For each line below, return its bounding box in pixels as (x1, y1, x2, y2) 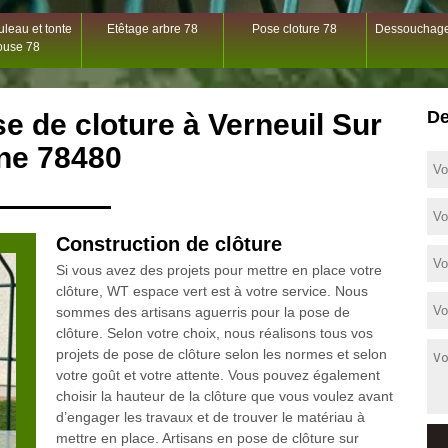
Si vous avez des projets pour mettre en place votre (55, 262, 382, 278)
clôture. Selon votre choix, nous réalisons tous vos (55, 325, 373, 341)
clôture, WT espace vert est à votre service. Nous (55, 283, 368, 299)
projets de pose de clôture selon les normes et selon (55, 346, 387, 362)
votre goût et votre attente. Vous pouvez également (55, 367, 380, 383)
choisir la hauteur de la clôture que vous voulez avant (55, 388, 393, 404)
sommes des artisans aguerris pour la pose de (55, 304, 350, 320)
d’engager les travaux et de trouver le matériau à (55, 409, 365, 425)
